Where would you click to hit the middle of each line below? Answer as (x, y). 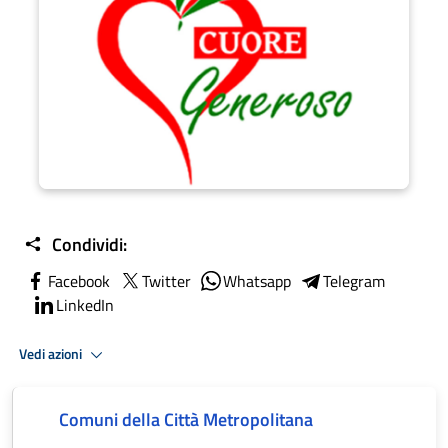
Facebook (79, 281)
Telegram (354, 281)
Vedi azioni (52, 353)
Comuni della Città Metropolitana (186, 419)
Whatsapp (257, 281)
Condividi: (87, 244)
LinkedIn (85, 305)
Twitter (166, 281)
